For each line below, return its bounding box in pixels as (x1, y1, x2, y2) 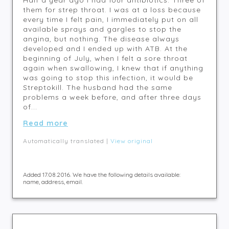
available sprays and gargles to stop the (23, 25, 181, 34)
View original (110, 137, 153, 145)
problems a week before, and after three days (23, 93, 201, 102)
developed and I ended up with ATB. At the (23, 44, 188, 53)
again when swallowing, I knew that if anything (23, 63, 203, 73)
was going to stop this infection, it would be (23, 73, 193, 82)
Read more (23, 119, 68, 128)
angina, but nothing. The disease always (23, 34, 179, 43)
